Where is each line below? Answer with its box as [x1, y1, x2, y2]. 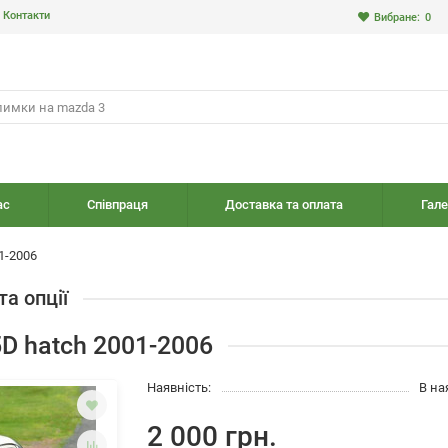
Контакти [3, 9, 50, 22]
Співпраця [86, 197, 148, 212]
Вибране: [374, 10, 420, 24]
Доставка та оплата [225, 197, 344, 212]
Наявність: [147, 380, 212, 395]
